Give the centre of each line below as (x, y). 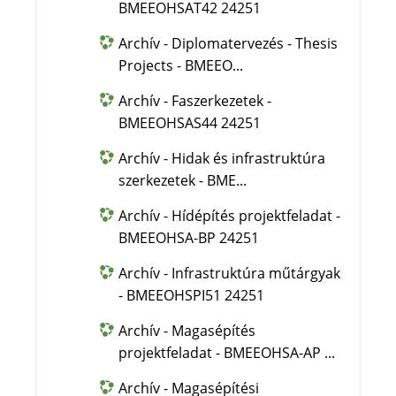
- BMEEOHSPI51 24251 (192, 295)
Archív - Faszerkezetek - (195, 101)
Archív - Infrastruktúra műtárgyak (230, 273)
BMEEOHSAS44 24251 (190, 123)
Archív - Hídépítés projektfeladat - (230, 216)
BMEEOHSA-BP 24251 (189, 238)
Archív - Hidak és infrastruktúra (222, 158)
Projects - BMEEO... (181, 65)
